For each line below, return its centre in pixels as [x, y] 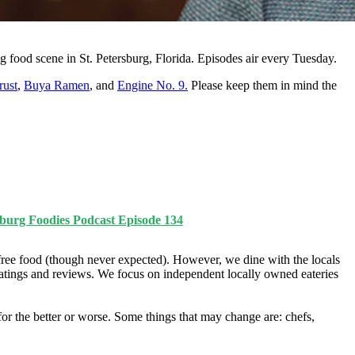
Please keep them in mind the [262, 85]
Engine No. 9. [153, 85]
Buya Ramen [57, 85]
